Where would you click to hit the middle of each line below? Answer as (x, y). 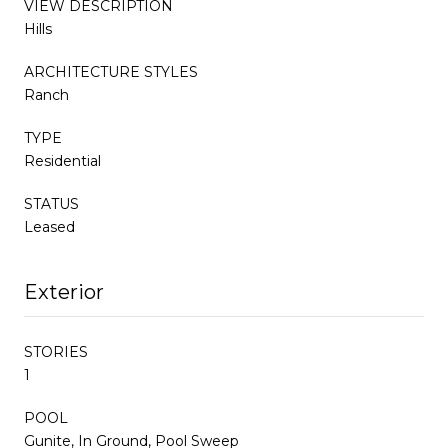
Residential (62, 160)
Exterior (64, 291)
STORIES (56, 351)
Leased (49, 226)
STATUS (51, 203)
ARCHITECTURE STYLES (111, 71)
